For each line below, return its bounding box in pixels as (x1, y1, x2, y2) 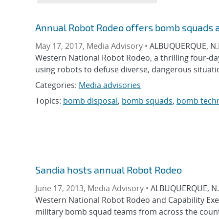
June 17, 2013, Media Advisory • (35, 183, 151, 194)
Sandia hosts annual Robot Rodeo (35, 164, 182, 176)
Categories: (35, 80, 79, 90)
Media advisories (79, 80, 141, 90)
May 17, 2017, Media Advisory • (35, 41, 150, 51)
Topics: (35, 95, 63, 106)
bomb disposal (63, 95, 118, 106)
